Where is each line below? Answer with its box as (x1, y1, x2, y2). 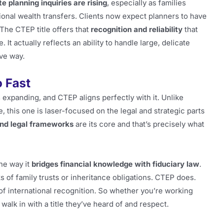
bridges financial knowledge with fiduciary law (32, 159, 199, 169)
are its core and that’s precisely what (74, 119, 204, 129)
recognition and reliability (91, 25, 183, 34)
